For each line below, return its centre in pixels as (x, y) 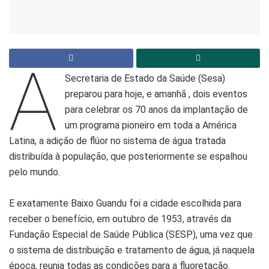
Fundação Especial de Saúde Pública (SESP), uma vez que (131, 235)
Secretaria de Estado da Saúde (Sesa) (145, 79)
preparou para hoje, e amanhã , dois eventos (156, 94)
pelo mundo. (35, 172)
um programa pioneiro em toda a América (151, 125)
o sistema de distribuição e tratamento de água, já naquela (132, 250)
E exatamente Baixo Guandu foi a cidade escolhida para (125, 204)
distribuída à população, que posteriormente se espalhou (128, 157)
